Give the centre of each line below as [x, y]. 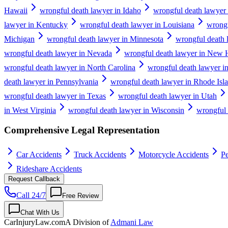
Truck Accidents [100, 155]
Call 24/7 [31, 195]
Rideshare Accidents [49, 169]
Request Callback [34, 179]
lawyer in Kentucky [36, 24]
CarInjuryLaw [27, 222]
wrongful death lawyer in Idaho [90, 10]
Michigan [19, 39]
